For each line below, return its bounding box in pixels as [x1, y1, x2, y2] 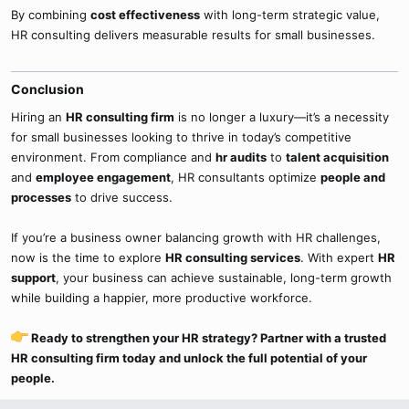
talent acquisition [286, 149, 389, 164]
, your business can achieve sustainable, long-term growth [56, 269, 392, 285]
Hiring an [11, 109, 66, 124]
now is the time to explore [11, 249, 165, 265]
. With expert [300, 249, 378, 265]
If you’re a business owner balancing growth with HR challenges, [11, 229, 381, 245]
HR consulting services [165, 249, 300, 265]
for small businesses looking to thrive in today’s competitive [11, 129, 351, 144]
